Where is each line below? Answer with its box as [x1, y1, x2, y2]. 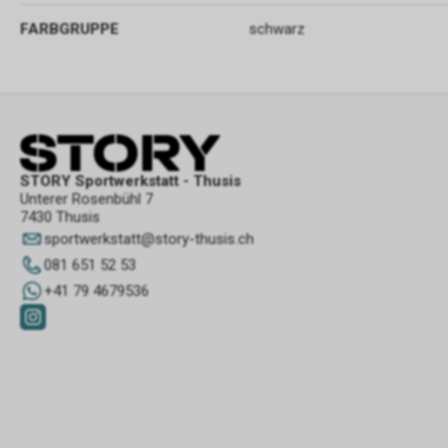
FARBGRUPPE [20, 20, 119, 38]
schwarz [249, 20, 306, 38]
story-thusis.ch [155, 230, 254, 248]
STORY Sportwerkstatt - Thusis [20, 172, 241, 190]
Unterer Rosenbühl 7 [20, 190, 153, 208]
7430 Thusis [20, 208, 100, 226]
